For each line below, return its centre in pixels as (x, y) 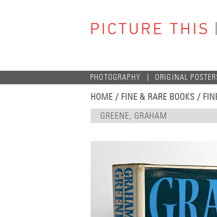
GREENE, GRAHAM (134, 116)
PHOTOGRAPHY (115, 77)
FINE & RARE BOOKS (158, 97)
